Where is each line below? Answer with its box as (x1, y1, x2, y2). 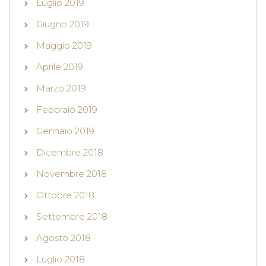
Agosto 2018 (36, 232, 91, 244)
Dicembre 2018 (36, 147, 103, 159)
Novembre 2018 (36, 168, 107, 180)
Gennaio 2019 (36, 125, 94, 137)
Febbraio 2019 (36, 104, 97, 116)
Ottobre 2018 (36, 189, 94, 201)
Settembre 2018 (36, 211, 107, 223)
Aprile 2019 (36, 61, 83, 73)
